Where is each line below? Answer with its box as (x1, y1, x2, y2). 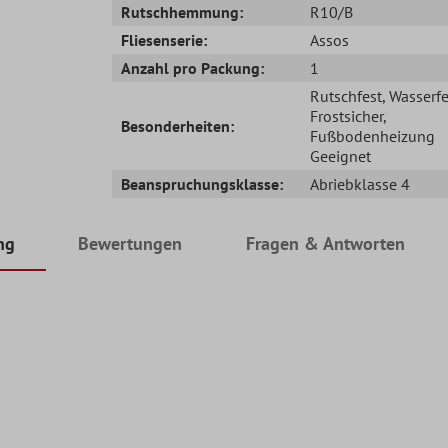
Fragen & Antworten (246, 231, 405, 255)
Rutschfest (309, 85, 382, 106)
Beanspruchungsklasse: (121, 173, 284, 194)
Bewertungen (78, 231, 183, 255)
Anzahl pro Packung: (121, 57, 265, 78)
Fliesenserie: (121, 29, 208, 50)
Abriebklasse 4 (309, 173, 410, 194)
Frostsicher (309, 105, 383, 126)
